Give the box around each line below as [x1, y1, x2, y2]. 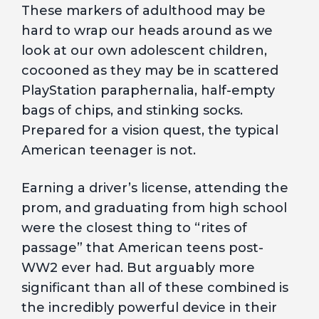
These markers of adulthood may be [21, 3, 266, 19]
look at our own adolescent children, [21, 43, 267, 58]
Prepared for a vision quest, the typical [21, 122, 278, 138]
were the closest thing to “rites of [21, 220, 247, 236]
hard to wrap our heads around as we [21, 23, 273, 38]
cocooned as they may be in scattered [21, 63, 278, 78]
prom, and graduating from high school [21, 200, 287, 216]
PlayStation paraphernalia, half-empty [21, 83, 275, 98]
